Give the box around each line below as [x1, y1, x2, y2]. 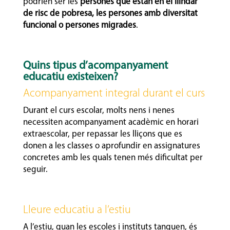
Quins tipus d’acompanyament [23, 60, 168, 72]
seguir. [23, 165, 50, 174]
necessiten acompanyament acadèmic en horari [23, 118, 199, 127]
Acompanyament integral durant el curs [23, 87, 205, 100]
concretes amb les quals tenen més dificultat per [23, 153, 203, 162]
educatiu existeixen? [23, 71, 121, 83]
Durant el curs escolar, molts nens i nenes [23, 106, 175, 115]
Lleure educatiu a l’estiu [23, 204, 131, 216]
